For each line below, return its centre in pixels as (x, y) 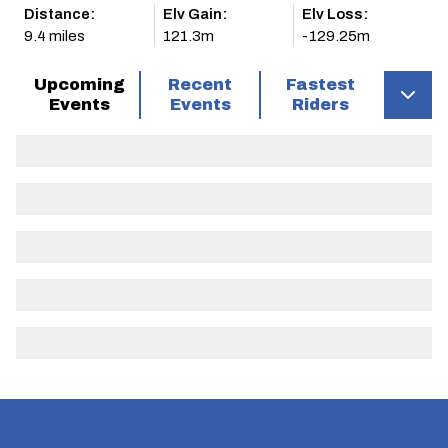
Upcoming (79, 84)
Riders (321, 104)
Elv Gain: (195, 14)
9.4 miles (54, 36)
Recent (200, 84)
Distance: (59, 14)
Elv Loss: (335, 14)
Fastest (321, 84)
